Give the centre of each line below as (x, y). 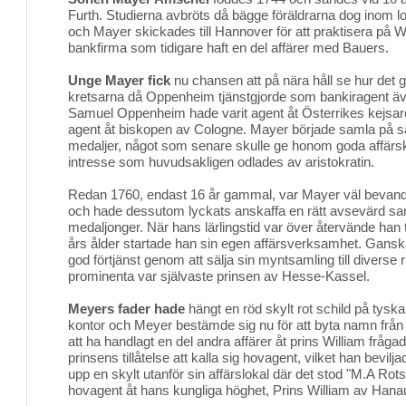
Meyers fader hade (126, 309)
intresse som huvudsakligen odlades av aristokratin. (221, 162)
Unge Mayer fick (119, 80)
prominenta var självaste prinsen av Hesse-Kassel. (219, 276)
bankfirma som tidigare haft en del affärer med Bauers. (228, 48)
